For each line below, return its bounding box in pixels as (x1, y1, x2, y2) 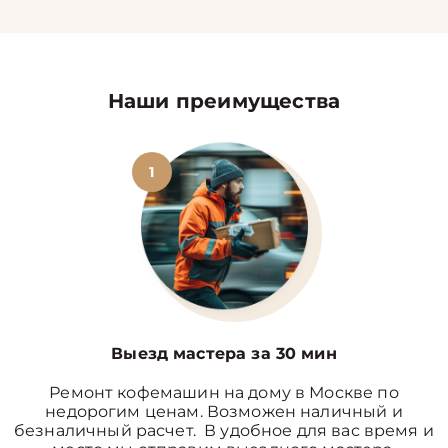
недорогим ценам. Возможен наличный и (45, 402, 403, 421)
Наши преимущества (107, 89, 341, 113)
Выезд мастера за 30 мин (111, 344, 337, 363)
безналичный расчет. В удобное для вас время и (14, 421, 434, 440)
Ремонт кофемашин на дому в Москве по (49, 383, 399, 402)
